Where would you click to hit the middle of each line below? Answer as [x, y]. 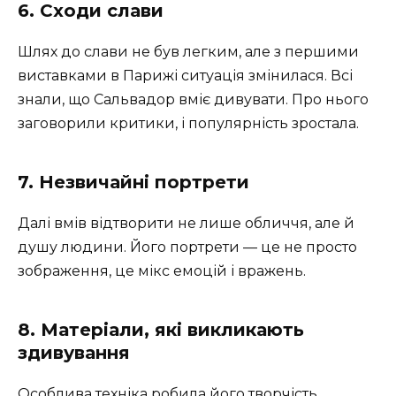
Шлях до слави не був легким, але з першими [188, 52]
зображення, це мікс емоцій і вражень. [162, 271]
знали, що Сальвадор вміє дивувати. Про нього [193, 100]
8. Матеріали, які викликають [161, 330]
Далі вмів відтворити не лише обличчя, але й [186, 224]
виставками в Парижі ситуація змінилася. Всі [185, 76]
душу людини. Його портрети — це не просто [187, 247]
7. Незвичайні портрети [133, 183]
